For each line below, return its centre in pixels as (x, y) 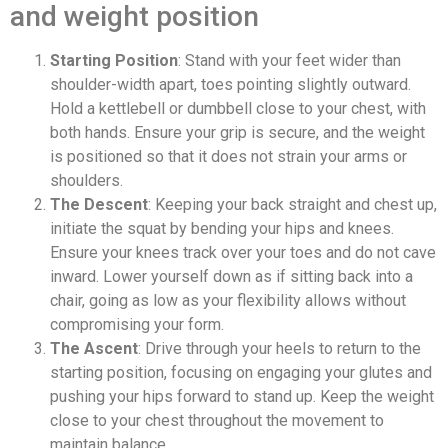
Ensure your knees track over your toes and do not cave (243, 253)
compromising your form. (137, 325)
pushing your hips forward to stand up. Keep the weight (242, 397)
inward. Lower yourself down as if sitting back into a (231, 277)
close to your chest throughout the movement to (217, 421)
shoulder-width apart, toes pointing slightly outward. (230, 85)
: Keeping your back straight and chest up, (292, 205)
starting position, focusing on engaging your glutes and (241, 373)
